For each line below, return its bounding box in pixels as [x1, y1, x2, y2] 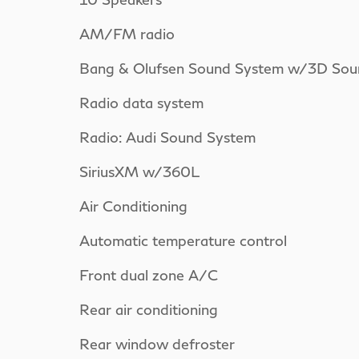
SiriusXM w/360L [79, 162, 200, 180]
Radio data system [79, 93, 204, 111]
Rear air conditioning [79, 300, 218, 318]
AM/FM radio [79, 24, 175, 42]
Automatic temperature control [79, 231, 287, 249]
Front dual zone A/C [79, 265, 218, 284]
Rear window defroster [79, 334, 235, 353]
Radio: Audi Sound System [79, 127, 256, 146]
